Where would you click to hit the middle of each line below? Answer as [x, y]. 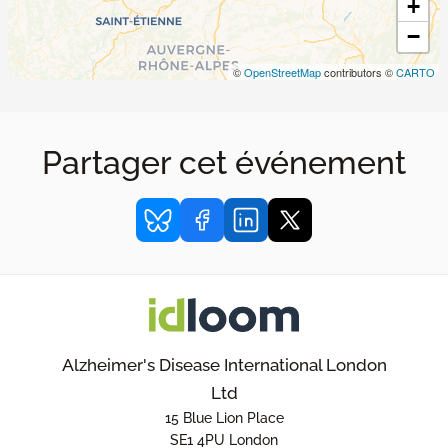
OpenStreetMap [282, 72]
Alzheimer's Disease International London [224, 365]
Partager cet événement [224, 162]
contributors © [358, 72]
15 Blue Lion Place [224, 418]
